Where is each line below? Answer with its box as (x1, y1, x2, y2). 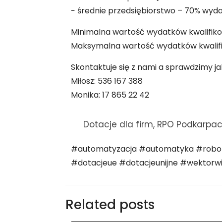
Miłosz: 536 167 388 (70, 75, 143, 87)
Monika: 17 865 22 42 (70, 89, 149, 101)
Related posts (65, 196, 155, 214)
